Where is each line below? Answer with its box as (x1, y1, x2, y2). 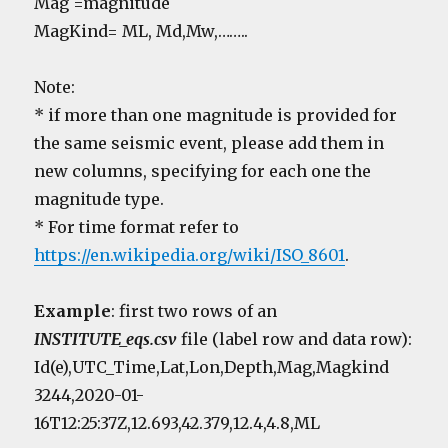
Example (34, 300, 112, 321)
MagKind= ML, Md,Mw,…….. (34, 20, 249, 41)
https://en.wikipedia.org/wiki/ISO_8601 (34, 244, 346, 265)
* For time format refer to (34, 216, 240, 237)
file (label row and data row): (177, 328, 413, 349)
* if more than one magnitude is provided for (34, 104, 398, 125)
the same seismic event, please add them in (34, 132, 385, 153)
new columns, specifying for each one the (34, 160, 372, 181)
